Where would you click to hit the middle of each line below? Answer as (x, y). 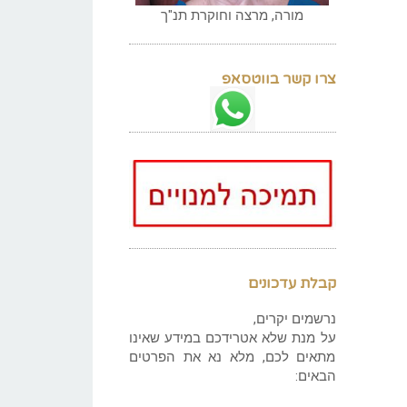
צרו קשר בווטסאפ (278, 79)
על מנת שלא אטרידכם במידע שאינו (233, 338)
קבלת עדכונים (292, 283)
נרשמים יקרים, (294, 318)
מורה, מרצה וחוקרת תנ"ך (233, 15)
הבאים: (315, 376)
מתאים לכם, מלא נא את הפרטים (233, 357)
